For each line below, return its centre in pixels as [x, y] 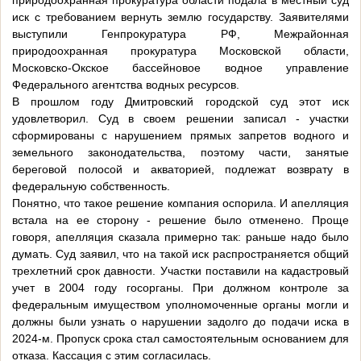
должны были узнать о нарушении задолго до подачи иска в [180, 322]
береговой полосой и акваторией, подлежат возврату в [180, 170]
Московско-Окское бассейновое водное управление [180, 68]
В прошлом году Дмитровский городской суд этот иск [180, 102]
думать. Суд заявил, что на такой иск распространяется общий [180, 254]
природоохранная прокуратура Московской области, [180, 51]
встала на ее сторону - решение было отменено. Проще [180, 220]
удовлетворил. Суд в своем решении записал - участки [180, 119]
